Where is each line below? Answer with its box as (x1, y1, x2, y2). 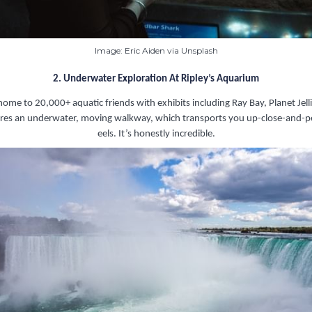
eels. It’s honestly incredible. (97, 128, 215, 139)
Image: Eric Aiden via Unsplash (94, 45, 218, 56)
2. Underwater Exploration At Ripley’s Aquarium (53, 73, 259, 84)
